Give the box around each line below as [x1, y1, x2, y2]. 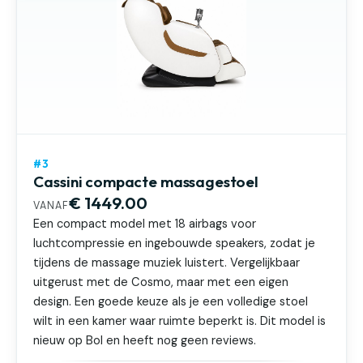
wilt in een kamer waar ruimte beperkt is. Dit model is [33, 313, 327, 329]
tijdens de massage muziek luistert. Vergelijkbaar [33, 254, 301, 271]
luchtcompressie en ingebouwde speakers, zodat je [33, 235, 316, 251]
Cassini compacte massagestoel [33, 172, 259, 192]
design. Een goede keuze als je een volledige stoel [33, 293, 309, 310]
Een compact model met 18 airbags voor [33, 216, 257, 232]
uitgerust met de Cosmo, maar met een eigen [33, 274, 289, 290]
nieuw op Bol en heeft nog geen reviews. [33, 332, 257, 348]
